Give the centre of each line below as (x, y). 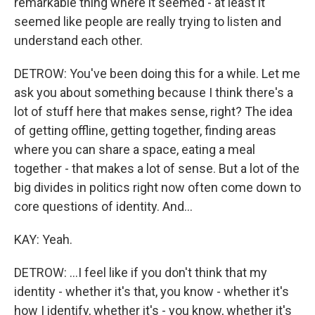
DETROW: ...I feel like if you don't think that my (141, 272)
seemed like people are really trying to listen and (148, 21)
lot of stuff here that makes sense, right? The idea (153, 111)
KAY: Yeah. (43, 239)
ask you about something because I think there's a (154, 92)
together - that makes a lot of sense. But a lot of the (157, 168)
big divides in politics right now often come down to (157, 187)
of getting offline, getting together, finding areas (145, 130)
